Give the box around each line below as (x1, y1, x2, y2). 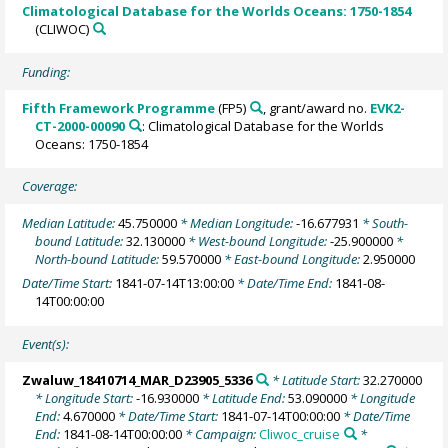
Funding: (22, 62, 71, 81)
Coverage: (22, 177, 78, 196)
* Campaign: (182, 424, 260, 443)
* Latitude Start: (268, 370, 363, 389)
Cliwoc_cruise (259, 424, 341, 443)
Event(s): (22, 334, 70, 353)
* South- (359, 213, 409, 232)
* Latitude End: (199, 388, 289, 407)
